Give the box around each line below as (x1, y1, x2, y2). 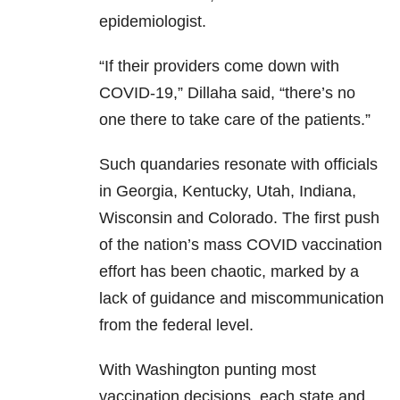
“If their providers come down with (99, 57, 339, 76)
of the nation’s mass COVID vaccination (99, 236, 382, 254)
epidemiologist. (99, 12, 206, 31)
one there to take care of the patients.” (99, 111, 371, 129)
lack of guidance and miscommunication (99, 289, 384, 308)
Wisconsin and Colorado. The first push (99, 209, 379, 228)
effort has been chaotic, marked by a (99, 262, 359, 281)
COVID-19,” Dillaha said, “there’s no (99, 84, 355, 103)
